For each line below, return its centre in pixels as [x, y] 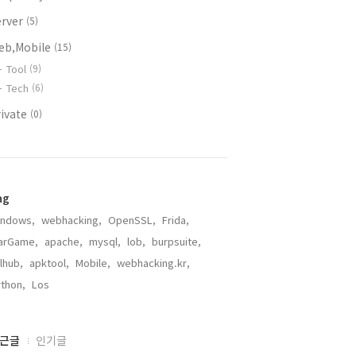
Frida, [176, 220]
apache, [64, 241]
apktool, [49, 263]
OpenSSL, [132, 220]
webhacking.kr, [153, 263]
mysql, [105, 241]
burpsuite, [176, 241]
